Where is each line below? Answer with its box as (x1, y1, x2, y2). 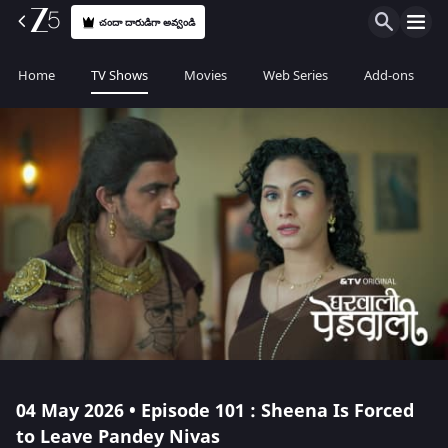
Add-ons (364, 66, 414, 85)
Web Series (263, 66, 328, 85)
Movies (184, 66, 227, 85)
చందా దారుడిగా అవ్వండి (99, 14, 196, 30)
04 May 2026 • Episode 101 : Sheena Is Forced (16, 398, 414, 424)
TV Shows (91, 66, 148, 85)
